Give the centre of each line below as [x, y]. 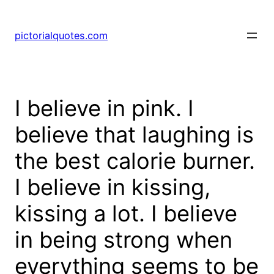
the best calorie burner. [135, 161]
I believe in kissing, [113, 187]
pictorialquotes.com [61, 36]
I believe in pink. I [104, 109]
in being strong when [124, 240]
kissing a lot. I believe [126, 214]
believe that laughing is [134, 135]
